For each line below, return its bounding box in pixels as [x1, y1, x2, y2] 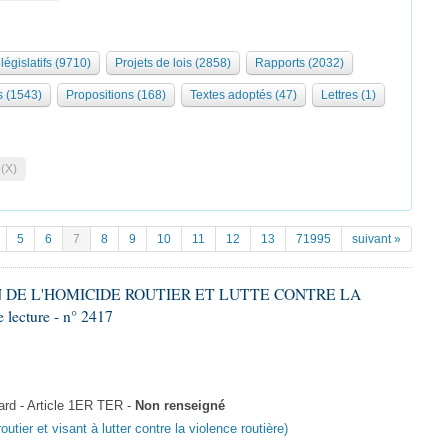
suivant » [352, 232, 401, 246]
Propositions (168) [66, 88, 166, 102]
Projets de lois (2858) [115, 56, 231, 70]
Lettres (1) [321, 88, 376, 102]
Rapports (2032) [255, 56, 344, 70]
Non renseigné [135, 399, 225, 413]
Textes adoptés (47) [190, 88, 297, 102]
